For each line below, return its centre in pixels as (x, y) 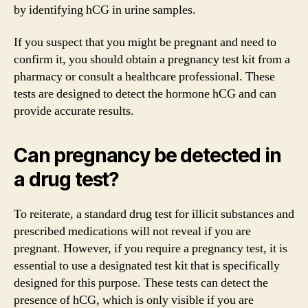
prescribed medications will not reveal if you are (132, 231)
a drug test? (67, 179)
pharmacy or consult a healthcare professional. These (144, 77)
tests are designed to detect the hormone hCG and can (145, 94)
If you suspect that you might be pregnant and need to (145, 42)
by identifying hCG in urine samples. (105, 10)
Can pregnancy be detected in (147, 155)
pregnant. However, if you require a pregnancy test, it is (151, 249)
